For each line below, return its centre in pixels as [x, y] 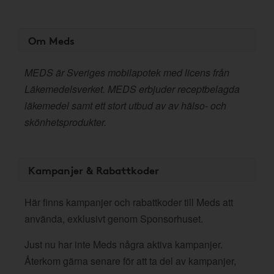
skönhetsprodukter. [65, 122]
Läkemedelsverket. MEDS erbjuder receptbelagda [132, 89]
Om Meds [51, 40]
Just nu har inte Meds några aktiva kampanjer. [124, 244]
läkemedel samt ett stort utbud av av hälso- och [125, 106]
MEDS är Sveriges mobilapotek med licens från [127, 72]
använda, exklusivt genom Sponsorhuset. [114, 219]
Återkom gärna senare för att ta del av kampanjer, [130, 261]
